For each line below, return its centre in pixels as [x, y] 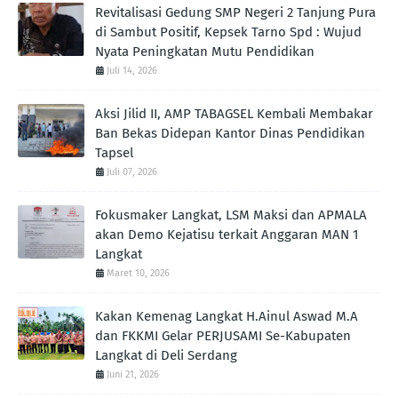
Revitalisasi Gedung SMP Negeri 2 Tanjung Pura [235, 12]
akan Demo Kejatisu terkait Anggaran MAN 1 [227, 235]
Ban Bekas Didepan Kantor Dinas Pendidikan [230, 133]
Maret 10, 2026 [138, 273]
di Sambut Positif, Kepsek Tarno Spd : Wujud [228, 32]
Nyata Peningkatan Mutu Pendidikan [205, 52]
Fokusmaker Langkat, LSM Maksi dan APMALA [231, 215]
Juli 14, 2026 [132, 71]
